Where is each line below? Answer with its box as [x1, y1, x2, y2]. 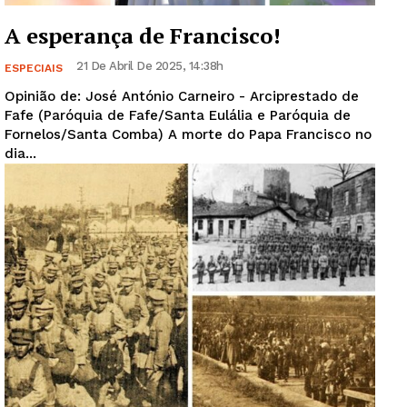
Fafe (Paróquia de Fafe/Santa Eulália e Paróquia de [5, 106, 351, 124]
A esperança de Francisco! [5, 20, 281, 50]
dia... [5, 144, 36, 162]
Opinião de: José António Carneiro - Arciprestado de [5, 87, 359, 104]
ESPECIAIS [5, 61, 63, 74]
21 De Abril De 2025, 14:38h [76, 58, 223, 73]
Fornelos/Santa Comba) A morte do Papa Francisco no [5, 125, 168, 143]
